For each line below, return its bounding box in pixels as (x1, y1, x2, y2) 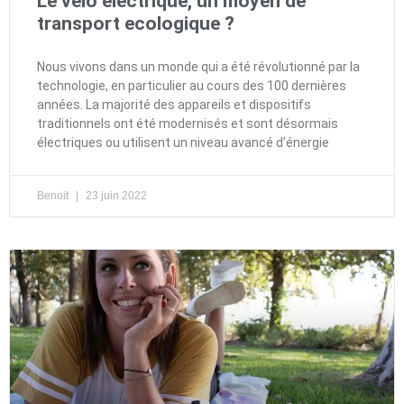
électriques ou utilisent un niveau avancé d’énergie (37, 134, 329, 150)
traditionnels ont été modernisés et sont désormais (37, 115, 338, 131)
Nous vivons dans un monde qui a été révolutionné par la (37, 59, 360, 74)
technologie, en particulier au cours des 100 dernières (37, 78, 346, 93)
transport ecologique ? (37, 12, 234, 34)
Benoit (37, 188, 71, 202)
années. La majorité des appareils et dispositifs (37, 96, 311, 112)
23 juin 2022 (83, 188, 147, 202)
